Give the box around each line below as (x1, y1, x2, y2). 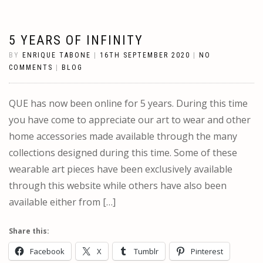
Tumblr (134, 246, 159, 257)
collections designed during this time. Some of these (9, 146, 237, 159)
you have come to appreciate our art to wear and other (9, 113, 251, 126)
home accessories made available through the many (9, 130, 237, 143)
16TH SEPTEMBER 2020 (100, 51, 190, 59)
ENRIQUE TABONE (22, 51, 91, 59)
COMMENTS (9, 63, 53, 72)
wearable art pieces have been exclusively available (9, 163, 232, 176)
